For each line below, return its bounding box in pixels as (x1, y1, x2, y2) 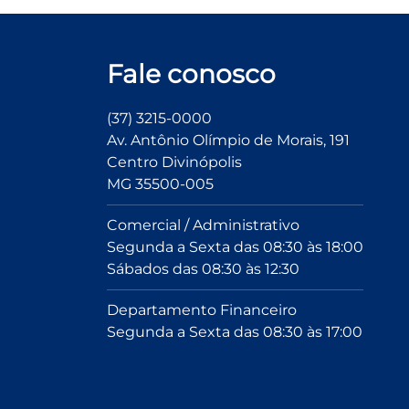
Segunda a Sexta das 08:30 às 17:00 (107, 323, 362, 341)
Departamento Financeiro (107, 301, 297, 319)
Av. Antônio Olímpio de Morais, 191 (107, 131, 350, 149)
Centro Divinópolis (107, 153, 242, 171)
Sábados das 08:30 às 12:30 (107, 260, 299, 278)
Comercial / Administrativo (107, 216, 299, 234)
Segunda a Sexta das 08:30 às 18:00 (107, 238, 363, 256)
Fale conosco (107, 58, 276, 89)
